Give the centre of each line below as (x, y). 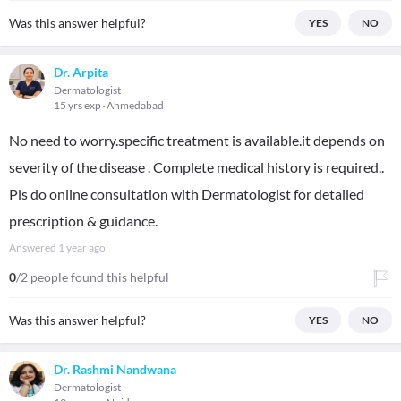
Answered (34, 247)
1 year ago (82, 247)
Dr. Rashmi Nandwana (115, 369)
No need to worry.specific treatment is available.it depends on (197, 140)
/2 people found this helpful (93, 277)
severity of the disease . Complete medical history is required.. (196, 167)
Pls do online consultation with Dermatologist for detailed (187, 194)
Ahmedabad (135, 105)
